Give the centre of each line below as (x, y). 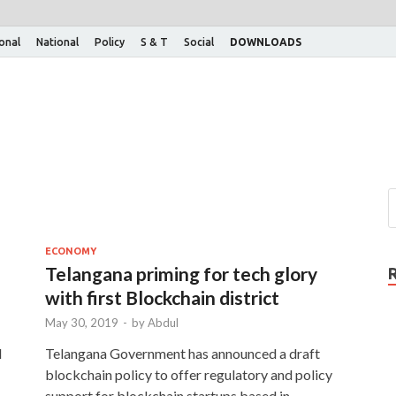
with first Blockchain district (162, 297)
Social (199, 42)
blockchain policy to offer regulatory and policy (189, 374)
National (57, 42)
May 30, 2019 (82, 322)
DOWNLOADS (266, 42)
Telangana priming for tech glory (181, 273)
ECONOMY (71, 251)
